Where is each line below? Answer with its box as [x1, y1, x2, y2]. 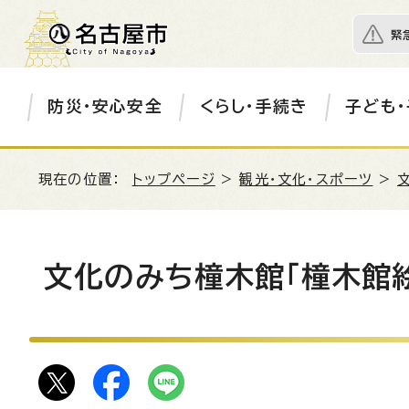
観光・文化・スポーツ [239, 173, 373, 186]
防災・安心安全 [47, 99, 163, 114]
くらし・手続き [199, 99, 309, 114]
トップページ [131, 173, 215, 186]
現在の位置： [38, 173, 132, 186]
